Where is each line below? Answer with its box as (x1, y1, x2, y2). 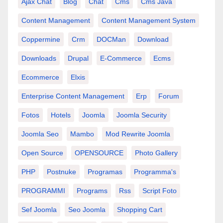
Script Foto (142, 187, 177, 195)
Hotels (51, 111, 71, 119)
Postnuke (47, 168, 76, 176)
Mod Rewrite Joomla (106, 130, 170, 138)
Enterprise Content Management (21, 92, 124, 100)
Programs (77, 187, 108, 195)
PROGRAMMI (21, 187, 65, 195)
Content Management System (102, 16, 196, 24)
